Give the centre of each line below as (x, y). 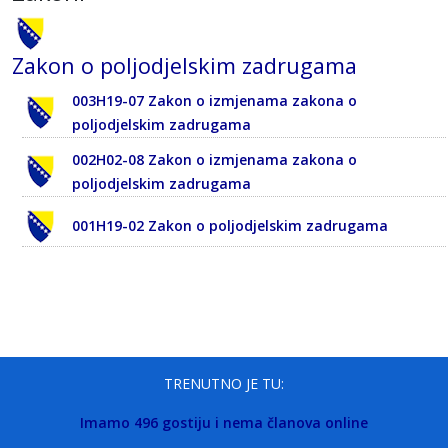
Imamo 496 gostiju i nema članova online (224, 422)
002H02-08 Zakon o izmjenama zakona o (214, 159)
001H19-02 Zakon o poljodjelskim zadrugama (230, 225)
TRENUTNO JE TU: (224, 383)
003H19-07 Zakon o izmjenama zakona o (214, 100)
